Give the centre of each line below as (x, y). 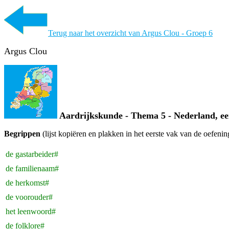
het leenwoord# (31, 211)
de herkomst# (27, 183)
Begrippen (23, 134)
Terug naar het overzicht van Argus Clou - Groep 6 (130, 33)
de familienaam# (32, 168)
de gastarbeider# (32, 154)
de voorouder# (29, 197)
